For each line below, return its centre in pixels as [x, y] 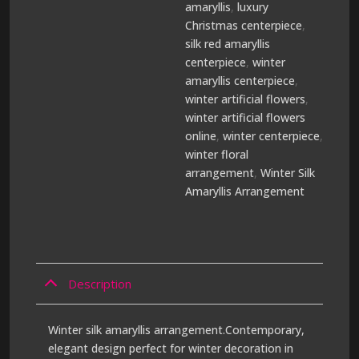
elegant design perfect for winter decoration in [170, 348]
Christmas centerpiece [244, 25]
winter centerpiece [272, 136]
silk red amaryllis [228, 44]
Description [99, 283]
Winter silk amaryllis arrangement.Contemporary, [176, 330]
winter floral [217, 154]
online [201, 136]
